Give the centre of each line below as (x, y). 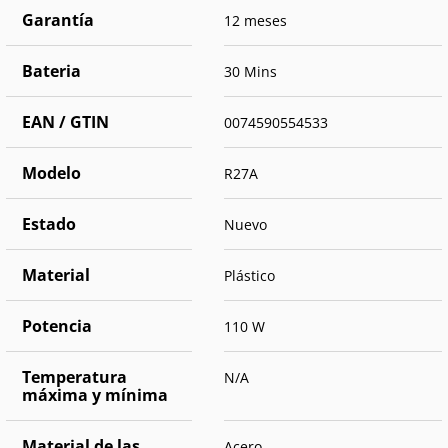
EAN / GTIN (65, 122)
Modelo (51, 173)
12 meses (255, 21)
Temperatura (74, 377)
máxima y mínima (95, 395)
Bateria (51, 71)
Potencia (57, 326)
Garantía (58, 20)
